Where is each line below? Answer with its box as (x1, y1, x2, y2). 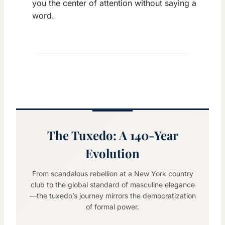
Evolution (85, 145, 140, 162)
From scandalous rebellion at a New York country (32, 169, 193, 178)
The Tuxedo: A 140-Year (47, 127, 178, 144)
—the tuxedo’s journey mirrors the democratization (29, 191, 196, 200)
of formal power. (86, 202, 139, 211)
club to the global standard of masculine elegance (30, 180, 195, 189)
